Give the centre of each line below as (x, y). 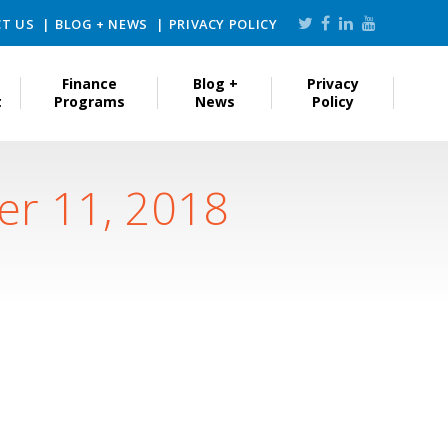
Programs (90, 102)
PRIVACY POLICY (223, 24)
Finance (90, 84)
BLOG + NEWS (102, 24)
